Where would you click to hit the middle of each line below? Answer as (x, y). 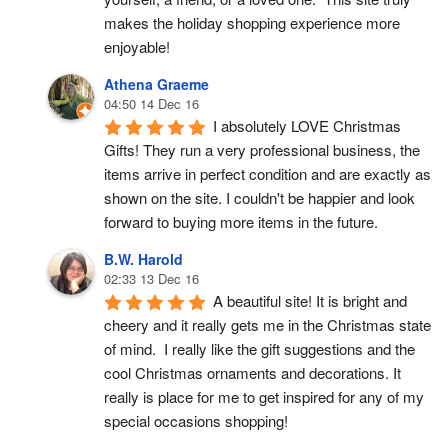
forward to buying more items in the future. (241, 221)
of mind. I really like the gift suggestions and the (259, 348)
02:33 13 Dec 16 (151, 278)
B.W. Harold (143, 259)
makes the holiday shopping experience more (252, 22)
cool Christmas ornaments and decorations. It (252, 372)
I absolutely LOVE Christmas (307, 125)
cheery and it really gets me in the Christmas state (267, 324)
